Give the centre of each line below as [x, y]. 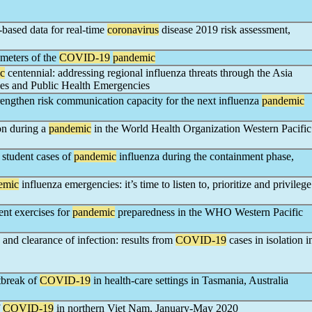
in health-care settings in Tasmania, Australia [189, 280]
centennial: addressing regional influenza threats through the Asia [149, 73]
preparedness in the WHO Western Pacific [209, 212]
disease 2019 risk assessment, [225, 30]
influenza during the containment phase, [205, 156]
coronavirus [133, 30]
